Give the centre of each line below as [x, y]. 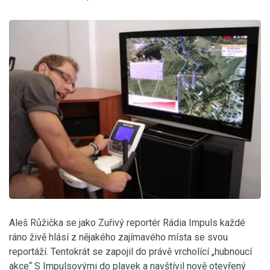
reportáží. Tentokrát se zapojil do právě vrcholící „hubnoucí [130, 251]
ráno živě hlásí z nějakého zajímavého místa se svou [118, 237]
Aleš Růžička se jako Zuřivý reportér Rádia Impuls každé [127, 222]
